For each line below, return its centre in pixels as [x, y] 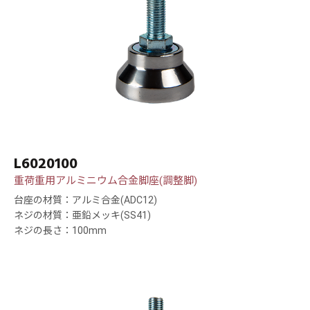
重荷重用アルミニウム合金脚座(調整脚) [106, 181]
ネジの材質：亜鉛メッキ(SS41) [82, 216]
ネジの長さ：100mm [60, 231]
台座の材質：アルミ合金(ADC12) [85, 200]
